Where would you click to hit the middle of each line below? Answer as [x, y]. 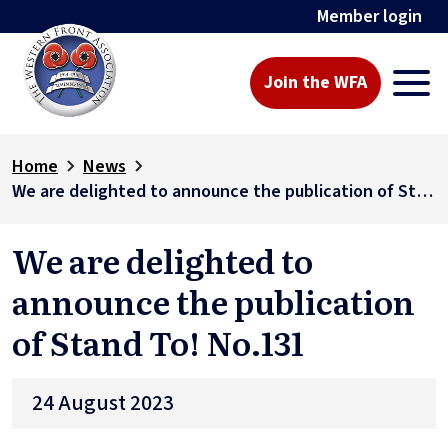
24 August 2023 [103, 403]
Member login [370, 16]
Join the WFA [316, 83]
